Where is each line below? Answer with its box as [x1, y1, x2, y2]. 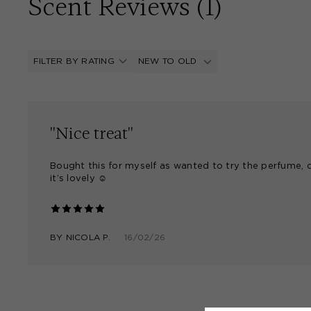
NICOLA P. [65, 233, 110, 242]
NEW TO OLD [137, 57, 200, 65]
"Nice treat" [50, 123, 133, 142]
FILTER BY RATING [33, 57, 115, 65]
